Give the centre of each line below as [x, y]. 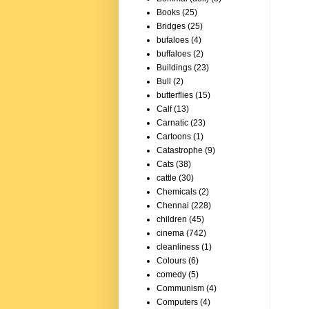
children [172, 220]
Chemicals [177, 192]
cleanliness [178, 247]
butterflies [175, 96]
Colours [171, 261]
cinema [170, 233]
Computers [177, 302]
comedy [171, 275]
